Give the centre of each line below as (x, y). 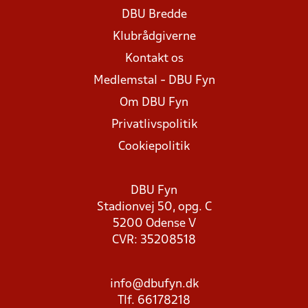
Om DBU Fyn (154, 103)
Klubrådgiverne (154, 37)
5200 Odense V (154, 224)
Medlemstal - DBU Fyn (154, 81)
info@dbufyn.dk (154, 284)
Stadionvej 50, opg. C (154, 207)
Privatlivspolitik (154, 125)
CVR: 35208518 (154, 240)
